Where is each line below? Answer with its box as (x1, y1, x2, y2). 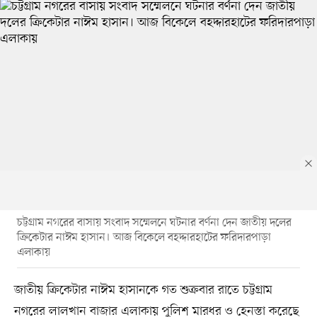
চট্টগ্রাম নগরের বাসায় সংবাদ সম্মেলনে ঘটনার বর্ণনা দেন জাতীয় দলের (16, 214, 292, 231)
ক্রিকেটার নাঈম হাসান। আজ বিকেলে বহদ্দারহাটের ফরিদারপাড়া (16, 229, 271, 246)
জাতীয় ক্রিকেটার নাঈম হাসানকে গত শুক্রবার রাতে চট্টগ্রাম (13, 281, 272, 299)
